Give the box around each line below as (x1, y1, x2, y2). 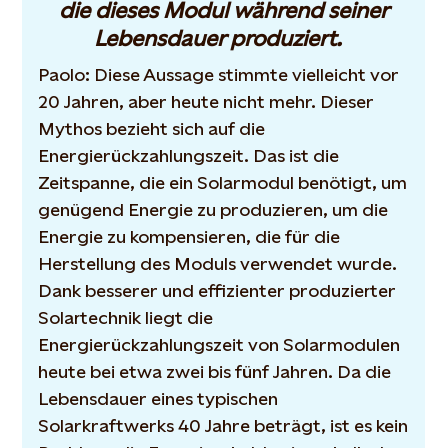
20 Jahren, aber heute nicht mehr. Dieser (38, 91, 375, 112)
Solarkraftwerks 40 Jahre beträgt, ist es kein (38, 415, 409, 436)
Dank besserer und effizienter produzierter (38, 280, 397, 301)
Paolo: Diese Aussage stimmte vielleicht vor (38, 64, 400, 85)
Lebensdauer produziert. (93, 26, 354, 51)
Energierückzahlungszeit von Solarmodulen (38, 334, 401, 355)
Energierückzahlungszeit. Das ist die (38, 145, 340, 166)
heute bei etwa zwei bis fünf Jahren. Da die (38, 361, 392, 382)
